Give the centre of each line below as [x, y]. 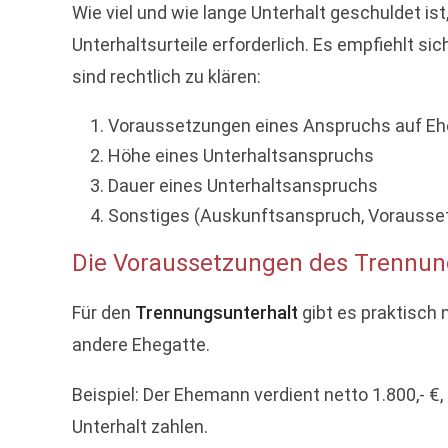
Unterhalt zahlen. [140, 426]
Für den [103, 312]
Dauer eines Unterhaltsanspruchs [243, 185]
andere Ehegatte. [141, 344]
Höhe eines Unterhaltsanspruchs [241, 155]
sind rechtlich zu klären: [166, 76]
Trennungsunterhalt [216, 312]
